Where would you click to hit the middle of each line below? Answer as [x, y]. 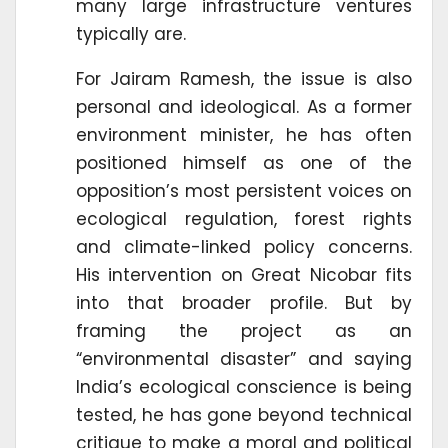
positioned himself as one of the [244, 162]
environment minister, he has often [244, 134]
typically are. [131, 33]
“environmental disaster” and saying [244, 358]
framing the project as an [244, 330]
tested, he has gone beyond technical [244, 414]
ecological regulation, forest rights [244, 218]
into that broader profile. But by [244, 302]
